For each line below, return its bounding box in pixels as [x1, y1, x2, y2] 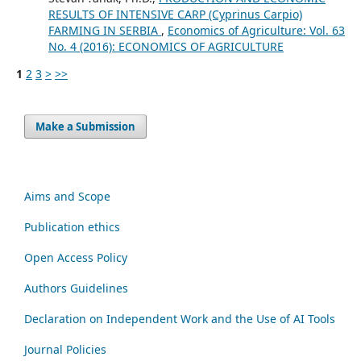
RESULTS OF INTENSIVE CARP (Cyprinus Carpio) [48, 6, 302, 22]
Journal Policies [24, 341, 106, 357]
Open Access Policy [24, 249, 127, 265]
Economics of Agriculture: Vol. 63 [167, 22, 345, 38]
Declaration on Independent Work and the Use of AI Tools [24, 310, 335, 326]
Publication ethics [24, 218, 120, 234]
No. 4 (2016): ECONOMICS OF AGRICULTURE [48, 38, 284, 54]
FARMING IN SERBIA [48, 22, 161, 38]
